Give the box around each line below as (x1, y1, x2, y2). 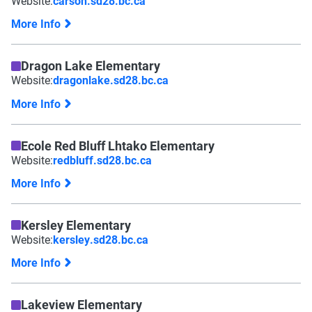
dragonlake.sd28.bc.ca (53, 72, 169, 88)
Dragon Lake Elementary (21, 57, 160, 75)
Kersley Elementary (21, 216, 131, 233)
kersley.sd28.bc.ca (53, 231, 148, 247)
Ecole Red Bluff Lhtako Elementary (21, 136, 214, 154)
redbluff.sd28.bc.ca (53, 152, 152, 167)
